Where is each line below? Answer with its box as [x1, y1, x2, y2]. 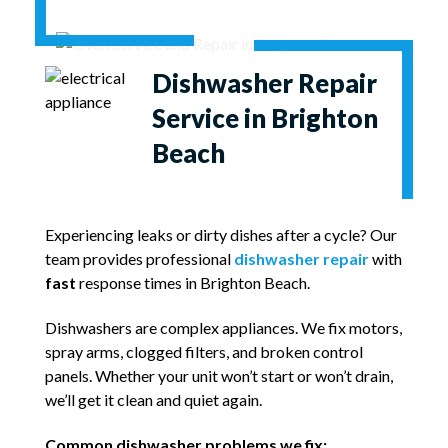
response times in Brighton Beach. [76, 273, 310, 293]
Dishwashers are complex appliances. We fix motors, [45, 318, 402, 338]
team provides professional [45, 249, 234, 269]
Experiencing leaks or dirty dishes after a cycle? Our [45, 225, 397, 245]
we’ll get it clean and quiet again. [45, 390, 262, 410]
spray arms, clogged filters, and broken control [45, 342, 363, 362]
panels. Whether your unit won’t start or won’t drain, [45, 366, 393, 386]
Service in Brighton [152, 102, 379, 133]
